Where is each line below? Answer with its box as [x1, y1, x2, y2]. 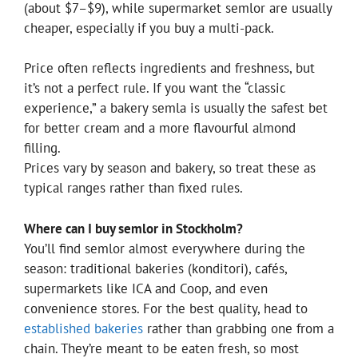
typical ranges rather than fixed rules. [24, 179, 243, 197]
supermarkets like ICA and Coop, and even [24, 279, 268, 297]
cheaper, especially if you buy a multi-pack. [24, 19, 274, 38]
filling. [24, 139, 61, 157]
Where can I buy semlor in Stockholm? [24, 219, 243, 237]
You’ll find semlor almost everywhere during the [24, 239, 305, 257]
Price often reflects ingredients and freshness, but [24, 59, 315, 78]
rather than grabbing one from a [143, 319, 334, 337]
